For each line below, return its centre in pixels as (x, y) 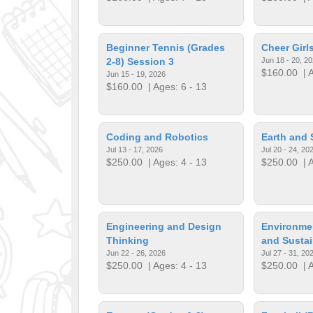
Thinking (128, 240)
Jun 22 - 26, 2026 (136, 253)
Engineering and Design (164, 226)
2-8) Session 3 (140, 61)
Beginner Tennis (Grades (166, 47)
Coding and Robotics (158, 137)
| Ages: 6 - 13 (175, 86)
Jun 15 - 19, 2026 (136, 74)
